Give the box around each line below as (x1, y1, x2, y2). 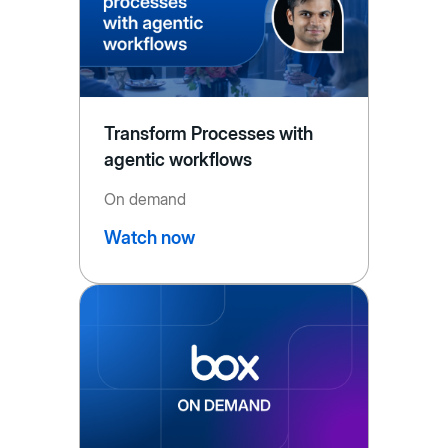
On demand (103, 189, 186, 210)
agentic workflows (103, 149, 253, 171)
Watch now (103, 227, 195, 249)
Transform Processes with (103, 123, 314, 145)
